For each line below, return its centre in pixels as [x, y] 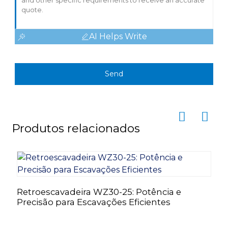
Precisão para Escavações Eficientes [93, 202]
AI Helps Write [118, 36]
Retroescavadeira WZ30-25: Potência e [99, 192]
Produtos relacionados [76, 128]
